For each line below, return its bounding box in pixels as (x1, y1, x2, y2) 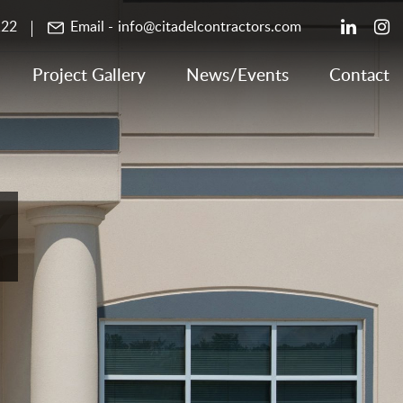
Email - (70, 16, 113, 36)
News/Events (186, 62, 289, 86)
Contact (329, 62, 390, 86)
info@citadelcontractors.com (118, 16, 301, 36)
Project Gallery (32, 62, 146, 86)
